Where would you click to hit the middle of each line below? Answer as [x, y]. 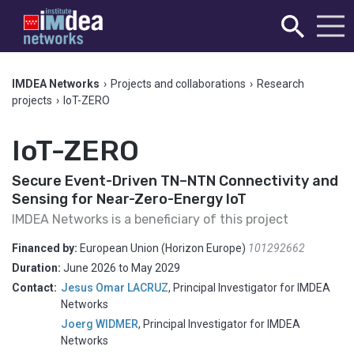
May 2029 [156, 268]
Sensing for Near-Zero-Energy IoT [129, 199]
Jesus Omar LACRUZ [115, 288]
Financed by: [46, 248]
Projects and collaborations [178, 84]
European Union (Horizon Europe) [164, 248]
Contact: [34, 288]
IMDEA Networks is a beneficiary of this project [150, 219]
